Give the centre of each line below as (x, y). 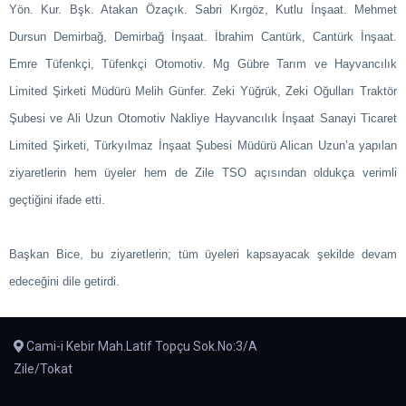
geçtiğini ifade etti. (57, 200)
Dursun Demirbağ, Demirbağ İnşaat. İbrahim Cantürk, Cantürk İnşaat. (203, 37)
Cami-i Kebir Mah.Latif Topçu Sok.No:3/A (140, 346)
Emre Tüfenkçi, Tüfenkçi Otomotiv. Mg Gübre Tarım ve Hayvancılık (203, 64)
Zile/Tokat (43, 369)
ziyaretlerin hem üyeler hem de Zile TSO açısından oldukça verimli (203, 173)
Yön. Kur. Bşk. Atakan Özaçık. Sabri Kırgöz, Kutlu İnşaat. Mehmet (203, 10)
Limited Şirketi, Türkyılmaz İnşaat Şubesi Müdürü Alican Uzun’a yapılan (203, 145)
